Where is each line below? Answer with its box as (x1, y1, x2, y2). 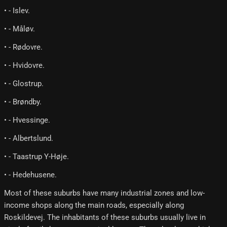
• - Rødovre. (4, 43, 43, 52)
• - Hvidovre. (4, 61, 45, 70)
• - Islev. (4, 6, 30, 16)
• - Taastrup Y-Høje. (4, 152, 69, 162)
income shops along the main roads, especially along (4, 201, 184, 210)
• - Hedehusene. (4, 170, 57, 180)
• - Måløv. (4, 24, 35, 34)
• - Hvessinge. (4, 116, 50, 125)
